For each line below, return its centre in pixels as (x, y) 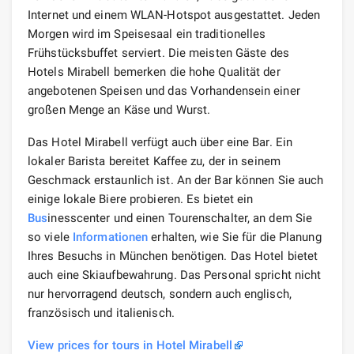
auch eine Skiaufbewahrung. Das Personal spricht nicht (175, 275)
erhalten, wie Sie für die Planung (235, 237)
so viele (50, 237)
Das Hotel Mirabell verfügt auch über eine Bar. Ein (160, 143)
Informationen (110, 237)
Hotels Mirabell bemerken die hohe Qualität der (154, 72)
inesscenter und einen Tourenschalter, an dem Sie (180, 218)
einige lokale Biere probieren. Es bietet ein (141, 200)
